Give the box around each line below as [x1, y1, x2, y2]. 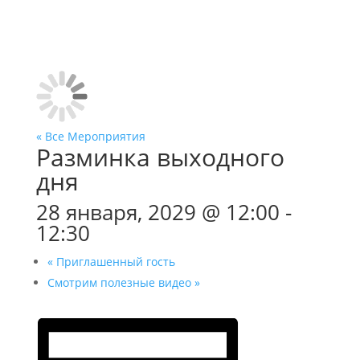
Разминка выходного [35, 141, 284, 174]
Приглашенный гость [52, 254, 175, 269]
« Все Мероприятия [35, 129, 145, 144]
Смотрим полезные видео [47, 275, 194, 290]
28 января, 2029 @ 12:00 [35, 198, 280, 227]
